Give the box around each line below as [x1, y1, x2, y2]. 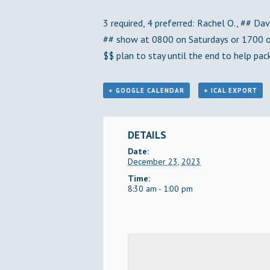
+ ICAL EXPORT [203, 86, 257, 95]
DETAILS [128, 128, 166, 142]
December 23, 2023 [128, 156, 201, 167]
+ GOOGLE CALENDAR [108, 86, 184, 95]
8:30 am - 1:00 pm [128, 183, 193, 194]
